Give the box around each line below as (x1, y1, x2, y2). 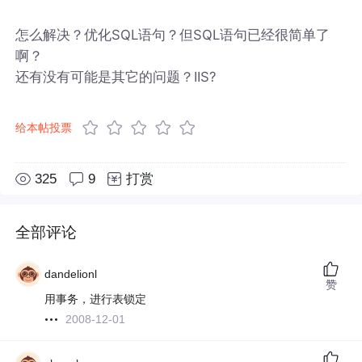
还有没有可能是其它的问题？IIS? (15, 68, 217, 85)
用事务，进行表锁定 (44, 293, 147, 306)
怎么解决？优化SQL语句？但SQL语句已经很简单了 (15, 26, 330, 43)
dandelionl (44, 267, 98, 281)
